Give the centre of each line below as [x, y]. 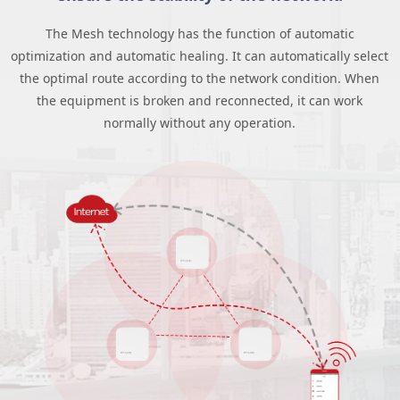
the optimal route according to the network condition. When [200, 79]
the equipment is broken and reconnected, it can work [200, 101]
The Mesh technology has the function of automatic [200, 34]
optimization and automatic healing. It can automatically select [200, 56]
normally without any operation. [200, 123]
